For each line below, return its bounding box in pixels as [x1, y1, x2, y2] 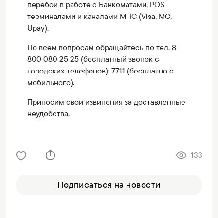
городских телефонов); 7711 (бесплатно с [27, 66, 174, 76]
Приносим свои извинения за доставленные [27, 97, 185, 107]
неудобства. [27, 109, 70, 119]
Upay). [27, 23, 49, 33]
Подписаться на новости [57, 179, 161, 190]
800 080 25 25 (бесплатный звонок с [27, 54, 159, 64]
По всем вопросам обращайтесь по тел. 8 [27, 42, 176, 53]
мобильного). [27, 77, 74, 88]
